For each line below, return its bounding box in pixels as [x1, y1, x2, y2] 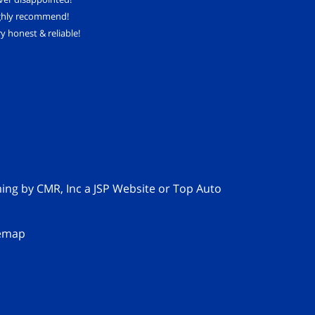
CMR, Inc [36, 180, 82, 196]
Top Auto [172, 180, 221, 196]
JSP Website [93, 180, 155, 196]
